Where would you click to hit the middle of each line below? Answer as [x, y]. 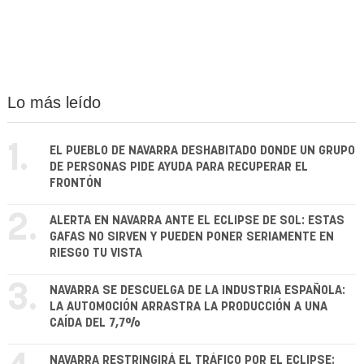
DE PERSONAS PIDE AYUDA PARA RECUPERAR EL [179, 167]
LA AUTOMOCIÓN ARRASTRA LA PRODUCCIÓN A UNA [188, 307]
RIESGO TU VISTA [96, 253]
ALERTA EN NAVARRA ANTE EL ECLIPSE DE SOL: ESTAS [197, 221]
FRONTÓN [76, 184]
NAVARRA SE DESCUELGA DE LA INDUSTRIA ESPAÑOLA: [197, 291]
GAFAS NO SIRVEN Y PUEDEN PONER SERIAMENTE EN [192, 237]
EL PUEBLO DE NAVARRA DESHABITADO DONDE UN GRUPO [202, 151]
